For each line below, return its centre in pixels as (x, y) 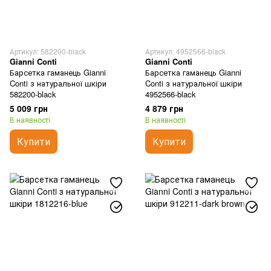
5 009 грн (29, 108)
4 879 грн (164, 108)
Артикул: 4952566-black (185, 51)
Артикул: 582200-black (48, 51)
